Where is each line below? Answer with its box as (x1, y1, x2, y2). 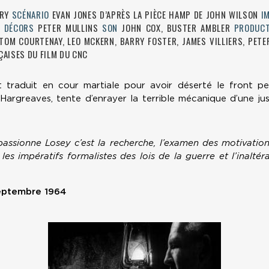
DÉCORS (4, 21, 34, 35)
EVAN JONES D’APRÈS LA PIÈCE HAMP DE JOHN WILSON (49, 8, 261, 22)
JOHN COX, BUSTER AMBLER (118, 21, 234, 35)
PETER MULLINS (34, 21, 103, 35)
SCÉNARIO (11, 8, 49, 22)
